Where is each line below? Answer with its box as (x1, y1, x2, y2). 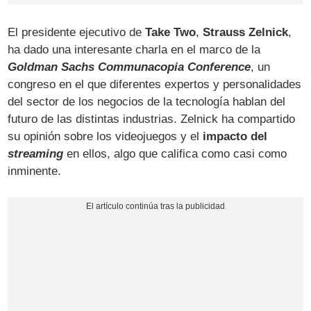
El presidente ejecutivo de (8, 26, 146, 40)
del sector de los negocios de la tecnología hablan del (8, 95, 286, 109)
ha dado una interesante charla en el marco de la (8, 43, 261, 57)
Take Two (145, 26, 196, 40)
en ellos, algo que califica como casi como (63, 147, 287, 161)
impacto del (203, 130, 268, 144)
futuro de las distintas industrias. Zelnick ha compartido (8, 112, 296, 126)
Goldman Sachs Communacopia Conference (8, 60, 251, 74)
